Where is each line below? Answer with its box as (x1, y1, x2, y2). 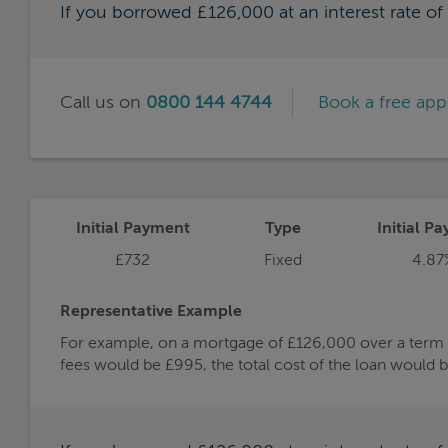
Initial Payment (75, 220, 190, 237)
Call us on (60, 93, 146, 112)
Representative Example (60, 303, 242, 320)
